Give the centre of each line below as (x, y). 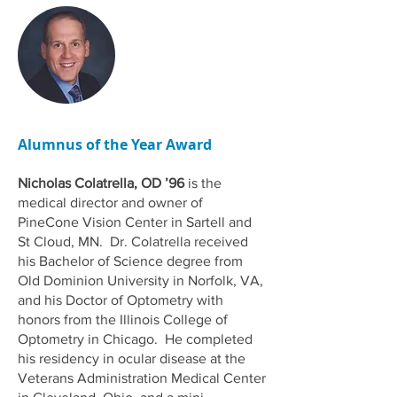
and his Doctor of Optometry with (121, 300)
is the (203, 183)
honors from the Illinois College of (123, 319)
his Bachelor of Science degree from (130, 261)
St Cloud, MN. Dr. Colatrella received (133, 241)
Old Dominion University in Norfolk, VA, (140, 280)
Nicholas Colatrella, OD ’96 (101, 183)
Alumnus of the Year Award (115, 144)
